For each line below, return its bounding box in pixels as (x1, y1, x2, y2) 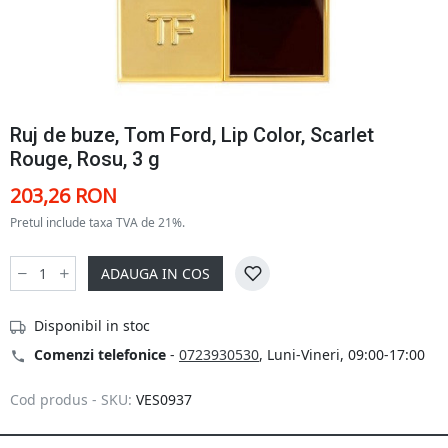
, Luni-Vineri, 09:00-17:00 (259, 345, 425, 364)
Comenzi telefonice (34, 345, 166, 364)
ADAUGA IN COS (101, 264, 210, 283)
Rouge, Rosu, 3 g (10, 147, 160, 171)
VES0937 (136, 390, 192, 409)
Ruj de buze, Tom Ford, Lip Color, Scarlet (10, 123, 374, 147)
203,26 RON (10, 182, 117, 209)
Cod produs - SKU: (10, 390, 132, 409)
